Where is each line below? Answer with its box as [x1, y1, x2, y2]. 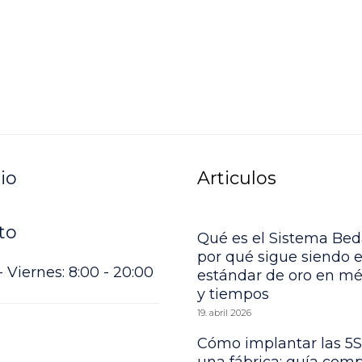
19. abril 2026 [197, 307, 251, 319]
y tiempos [197, 285, 269, 304]
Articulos [197, 167, 276, 190]
